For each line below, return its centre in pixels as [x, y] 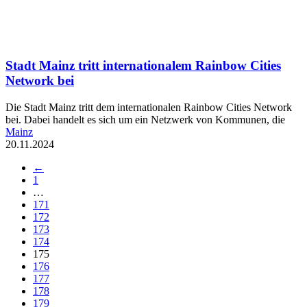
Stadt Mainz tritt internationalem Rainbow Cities [143, 66]
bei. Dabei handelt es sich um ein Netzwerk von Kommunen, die [145, 120]
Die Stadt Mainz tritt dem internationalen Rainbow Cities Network [149, 108]
